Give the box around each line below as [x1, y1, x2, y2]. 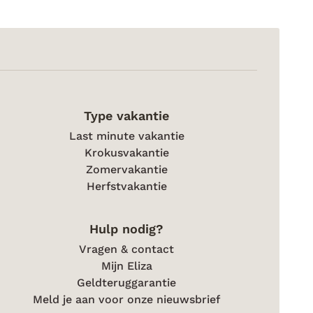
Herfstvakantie [86, 180, 167, 193]
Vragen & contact [79, 242, 175, 256]
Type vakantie [84, 108, 170, 123]
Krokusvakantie [84, 146, 169, 159]
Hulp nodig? [89, 221, 164, 236]
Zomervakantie [85, 163, 168, 176]
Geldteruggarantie [77, 276, 177, 289]
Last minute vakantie [68, 129, 184, 143]
